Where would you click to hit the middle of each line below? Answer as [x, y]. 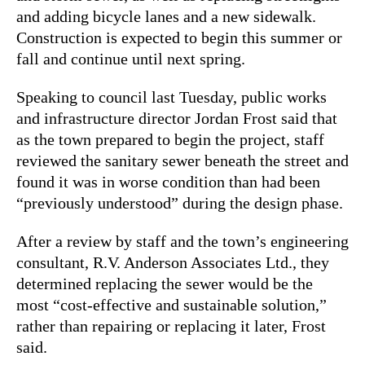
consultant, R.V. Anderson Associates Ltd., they [173, 262]
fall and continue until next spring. [131, 58]
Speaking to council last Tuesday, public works [172, 97]
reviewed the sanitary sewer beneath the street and [182, 160]
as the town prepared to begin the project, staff [170, 139]
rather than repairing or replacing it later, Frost [171, 325]
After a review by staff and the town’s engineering [182, 241]
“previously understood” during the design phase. [180, 202]
